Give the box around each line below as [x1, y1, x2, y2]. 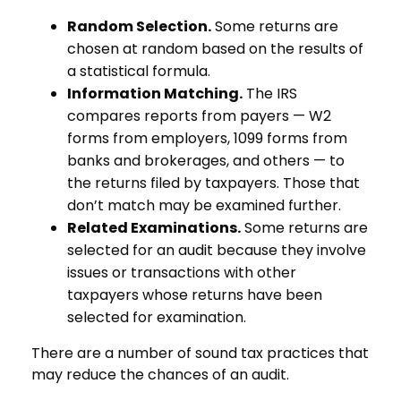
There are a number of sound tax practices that [31, 342, 369, 363]
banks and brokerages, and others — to [67, 149, 345, 171]
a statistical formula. [67, 60, 210, 81]
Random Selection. [67, 15, 211, 37]
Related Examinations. [67, 217, 241, 238]
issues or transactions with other [67, 261, 296, 283]
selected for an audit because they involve [67, 239, 366, 260]
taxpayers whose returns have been [67, 284, 322, 305]
